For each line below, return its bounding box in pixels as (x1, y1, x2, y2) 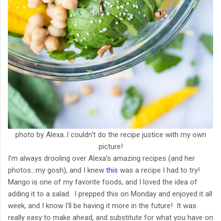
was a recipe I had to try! (120, 166, 202, 175)
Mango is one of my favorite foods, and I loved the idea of (8, 178, 197, 187)
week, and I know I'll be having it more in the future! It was (8, 201, 196, 211)
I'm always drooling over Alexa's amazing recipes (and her (8, 154, 195, 163)
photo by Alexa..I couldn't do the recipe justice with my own (15, 130, 206, 140)
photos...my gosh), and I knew (8, 166, 106, 175)
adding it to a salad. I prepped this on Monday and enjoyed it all (8, 189, 212, 199)
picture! (98, 142, 123, 151)
